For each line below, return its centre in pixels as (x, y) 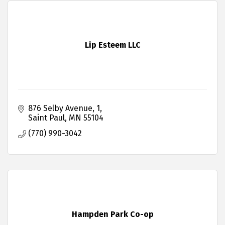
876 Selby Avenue (60, 108)
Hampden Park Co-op (113, 214)
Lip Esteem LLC (113, 45)
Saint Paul (46, 118)
